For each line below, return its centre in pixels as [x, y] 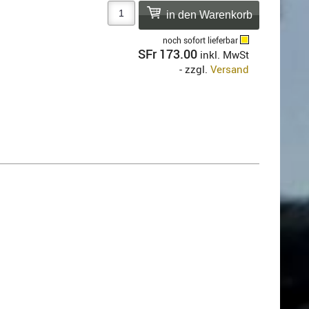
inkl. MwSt [225, 55]
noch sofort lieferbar [201, 40]
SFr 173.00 [168, 54]
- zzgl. [195, 69]
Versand [230, 69]
